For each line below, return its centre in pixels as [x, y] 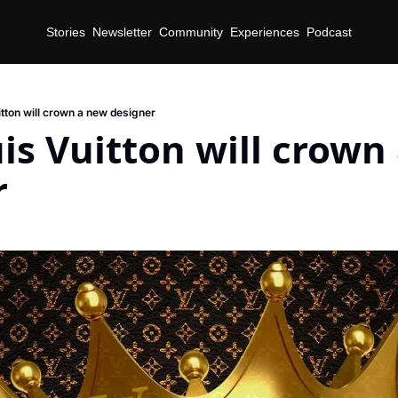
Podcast [329, 32]
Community [191, 32]
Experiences [265, 32]
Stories [66, 32]
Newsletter [122, 32]
